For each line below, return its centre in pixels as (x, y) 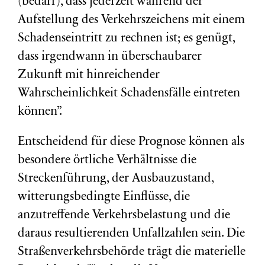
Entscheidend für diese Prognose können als (131, 142)
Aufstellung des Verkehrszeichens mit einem (131, 20)
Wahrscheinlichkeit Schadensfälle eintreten (129, 94)
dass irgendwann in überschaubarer (110, 57)
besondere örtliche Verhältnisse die (107, 161)
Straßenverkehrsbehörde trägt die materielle (132, 252)
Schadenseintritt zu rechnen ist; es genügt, (126, 39)
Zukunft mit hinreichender (89, 75)
